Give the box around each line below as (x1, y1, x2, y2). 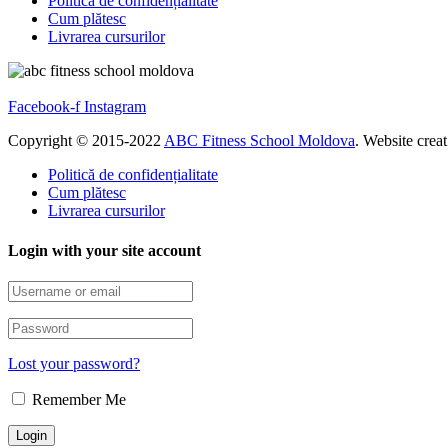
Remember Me (28, 390, 126, 408)
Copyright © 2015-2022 (8, 132, 164, 150)
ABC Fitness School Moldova (164, 132, 355, 150)
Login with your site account (8, 241, 201, 259)
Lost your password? (8, 354, 140, 372)
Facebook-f (8, 98, 80, 116)
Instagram (84, 98, 146, 116)
